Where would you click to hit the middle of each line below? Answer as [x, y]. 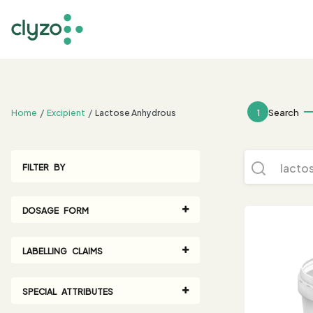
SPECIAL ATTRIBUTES [68, 291]
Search [284, 111]
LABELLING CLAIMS [63, 250]
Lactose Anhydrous [136, 112]
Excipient [66, 112]
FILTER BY [44, 166]
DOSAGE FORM [56, 210]
